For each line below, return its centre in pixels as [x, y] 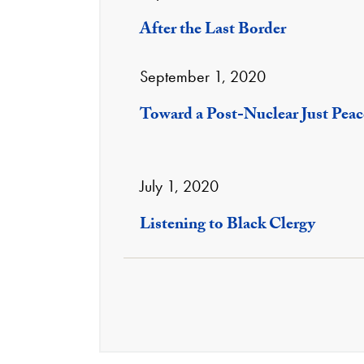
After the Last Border [213, 31]
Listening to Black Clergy [227, 226]
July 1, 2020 [179, 186]
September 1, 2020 [203, 76]
